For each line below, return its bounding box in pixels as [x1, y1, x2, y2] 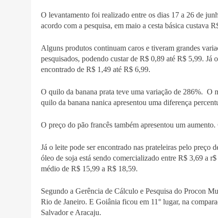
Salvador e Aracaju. [41, 208, 101, 217]
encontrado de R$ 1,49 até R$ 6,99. [41, 65, 150, 73]
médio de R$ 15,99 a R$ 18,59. [41, 164, 138, 173]
